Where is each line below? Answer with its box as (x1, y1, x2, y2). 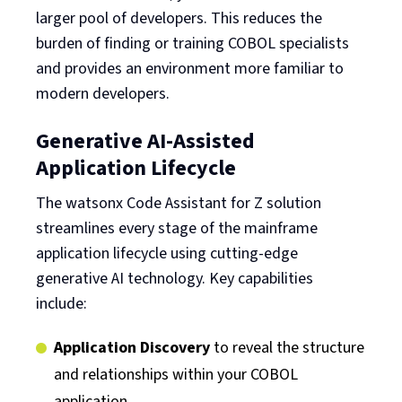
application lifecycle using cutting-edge (36, 241, 298, 265)
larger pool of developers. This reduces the (36, 6, 322, 30)
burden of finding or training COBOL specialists (36, 31, 349, 55)
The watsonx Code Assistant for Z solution (36, 191, 321, 214)
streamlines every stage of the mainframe (36, 216, 318, 240)
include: (36, 292, 87, 315)
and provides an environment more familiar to (36, 57, 344, 80)
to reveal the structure (214, 336, 364, 359)
